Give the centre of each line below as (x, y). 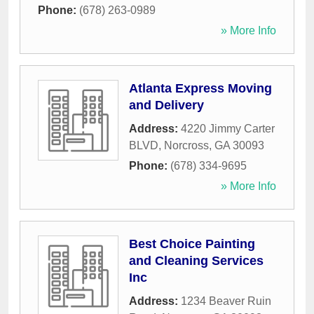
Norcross (186, 146)
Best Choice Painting (192, 244)
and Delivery (166, 105)
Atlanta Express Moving (200, 89)
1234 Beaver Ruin (226, 301)
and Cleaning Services (196, 261)
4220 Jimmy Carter (228, 129)
